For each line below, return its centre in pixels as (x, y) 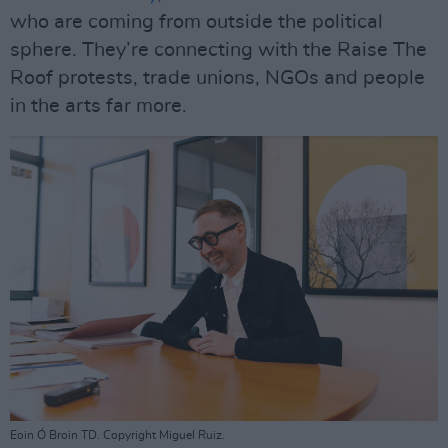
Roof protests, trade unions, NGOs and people (217, 78)
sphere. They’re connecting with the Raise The (218, 50)
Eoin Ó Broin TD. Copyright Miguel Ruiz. (117, 434)
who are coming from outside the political (196, 22)
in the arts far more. (98, 106)
